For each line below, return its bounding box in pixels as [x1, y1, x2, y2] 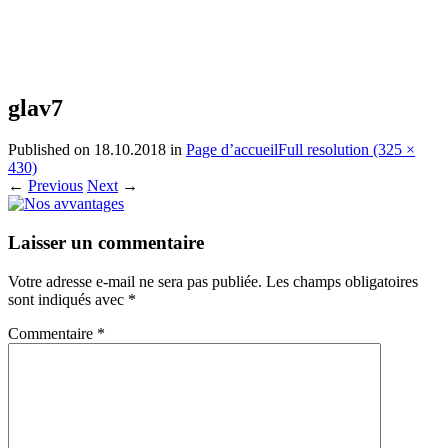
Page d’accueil [186, 141, 278, 159]
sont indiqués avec [8, 290, 128, 308]
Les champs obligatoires [266, 272, 418, 290]
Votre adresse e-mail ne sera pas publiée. [8, 272, 262, 290]
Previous [28, 177, 83, 195]
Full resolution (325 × [278, 141, 415, 159]
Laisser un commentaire [8, 232, 204, 254]
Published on [8, 141, 94, 159]
